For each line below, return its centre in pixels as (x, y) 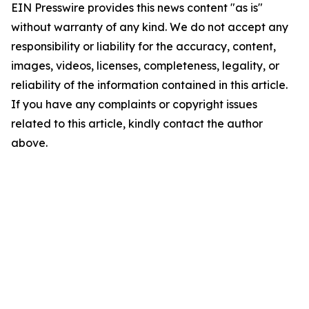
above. (29, 143)
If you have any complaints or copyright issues (134, 104)
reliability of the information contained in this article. (149, 85)
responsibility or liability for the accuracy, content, (143, 46)
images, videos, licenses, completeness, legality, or (145, 66)
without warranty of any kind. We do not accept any (150, 27)
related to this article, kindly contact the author (137, 123)
